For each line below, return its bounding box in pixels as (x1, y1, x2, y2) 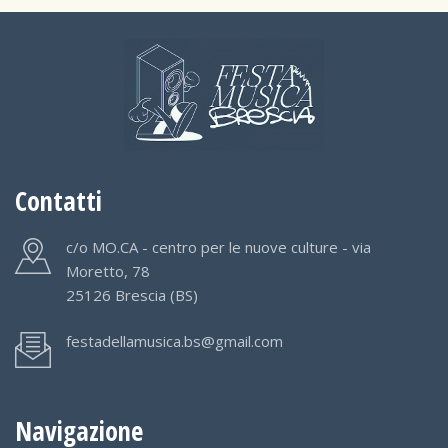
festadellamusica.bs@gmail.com (66, 331, 283, 352)
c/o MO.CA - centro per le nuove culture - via (66, 236, 371, 257)
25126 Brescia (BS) (66, 284, 198, 305)
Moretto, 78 (66, 260, 150, 281)
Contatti (15, 182, 102, 219)
